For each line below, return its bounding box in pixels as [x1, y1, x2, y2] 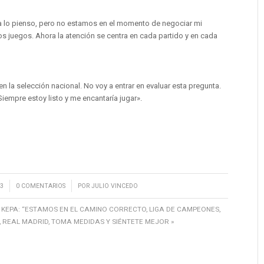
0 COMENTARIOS [15, 181, 65, 190]
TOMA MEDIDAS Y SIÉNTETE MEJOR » [51, 217, 174, 226]
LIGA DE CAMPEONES [149, 204, 220, 213]
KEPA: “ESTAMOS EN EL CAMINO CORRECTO [1, 204, 147, 213]
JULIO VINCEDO [91, 181, 138, 190]
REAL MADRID [2, 217, 49, 226]
